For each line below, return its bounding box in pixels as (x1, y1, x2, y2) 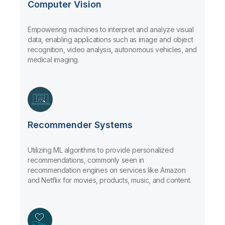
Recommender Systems (28, 119, 133, 130)
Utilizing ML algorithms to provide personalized (28, 145, 174, 154)
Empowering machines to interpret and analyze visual (28, 25, 194, 34)
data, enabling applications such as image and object (28, 35, 193, 44)
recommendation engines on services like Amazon (28, 165, 186, 174)
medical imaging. (28, 55, 79, 64)
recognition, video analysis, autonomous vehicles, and (28, 45, 197, 54)
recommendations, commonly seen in (28, 155, 144, 164)
